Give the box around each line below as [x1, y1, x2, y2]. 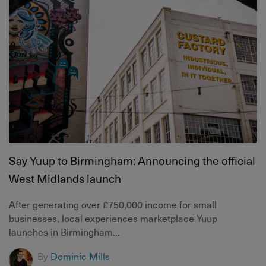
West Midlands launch [9, 170, 121, 187]
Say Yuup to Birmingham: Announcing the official [9, 152, 255, 169]
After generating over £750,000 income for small [9, 197, 217, 211]
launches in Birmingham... [9, 224, 120, 239]
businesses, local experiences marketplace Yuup [9, 211, 217, 225]
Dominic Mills [50, 249, 110, 263]
